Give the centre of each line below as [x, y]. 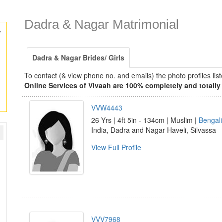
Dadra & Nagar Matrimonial [102, 24]
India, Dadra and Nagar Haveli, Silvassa [154, 130]
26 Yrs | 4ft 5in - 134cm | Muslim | [145, 120]
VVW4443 [107, 108]
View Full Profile [116, 147]
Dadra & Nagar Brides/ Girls [78, 57]
